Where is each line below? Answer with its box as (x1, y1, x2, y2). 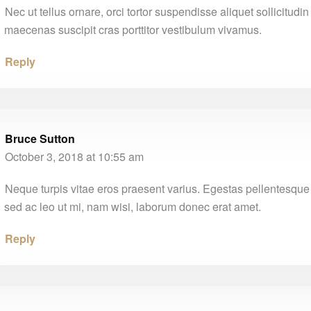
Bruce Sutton (5, 130, 75, 146)
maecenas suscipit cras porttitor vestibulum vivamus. (4, 21, 262, 37)
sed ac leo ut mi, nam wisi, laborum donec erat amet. (4, 198, 261, 215)
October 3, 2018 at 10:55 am (5, 148, 144, 165)
